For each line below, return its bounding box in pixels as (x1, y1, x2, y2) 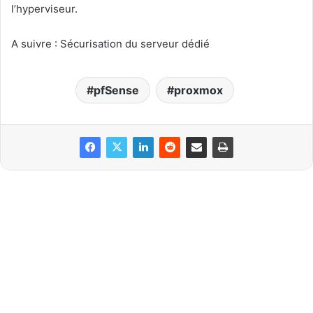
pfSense (94, 82, 139, 97)
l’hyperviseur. (11, 1, 78, 15)
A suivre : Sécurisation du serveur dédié (11, 36, 210, 50)
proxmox (174, 82, 223, 97)
